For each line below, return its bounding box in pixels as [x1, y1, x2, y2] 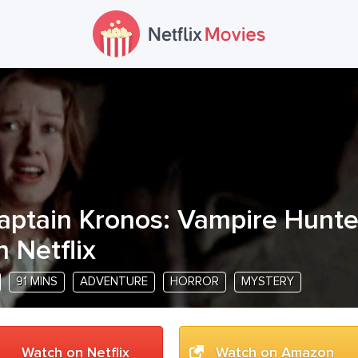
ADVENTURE [80, 276, 148, 288]
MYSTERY [241, 276, 294, 288]
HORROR [170, 276, 219, 288]
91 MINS [16, 276, 58, 288]
